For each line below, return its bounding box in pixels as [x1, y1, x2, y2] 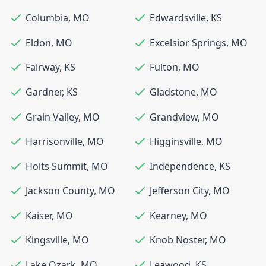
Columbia [26, 11, 68, 25]
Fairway [26, 61, 59, 74]
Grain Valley [26, 110, 78, 123]
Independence [150, 159, 214, 173]
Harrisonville [26, 135, 83, 148]
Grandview [150, 110, 198, 123]
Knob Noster [150, 233, 205, 247]
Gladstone [150, 85, 196, 99]
